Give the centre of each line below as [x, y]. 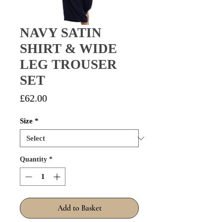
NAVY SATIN [61, 33]
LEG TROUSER [68, 65]
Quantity [33, 160]
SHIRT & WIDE [68, 49]
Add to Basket [79, 208]
